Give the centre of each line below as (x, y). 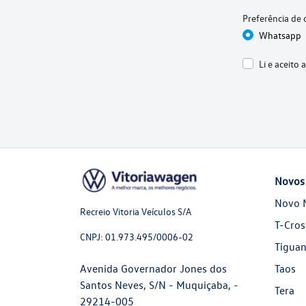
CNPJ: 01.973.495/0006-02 (137, 237)
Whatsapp (280, 35)
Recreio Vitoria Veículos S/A (136, 211)
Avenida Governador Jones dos (153, 268)
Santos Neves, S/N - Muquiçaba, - (159, 285)
